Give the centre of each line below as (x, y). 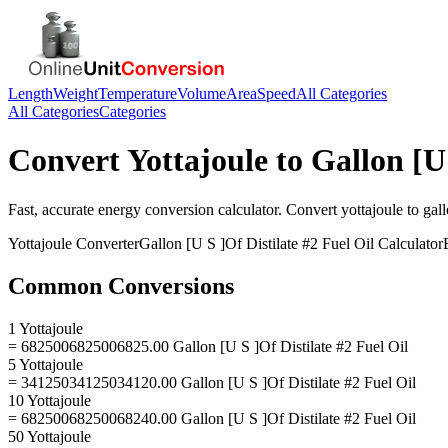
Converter (105, 243)
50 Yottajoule (49, 436)
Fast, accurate (53, 209)
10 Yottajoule (49, 400)
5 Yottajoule (45, 364)
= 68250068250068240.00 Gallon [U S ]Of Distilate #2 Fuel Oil (212, 418)
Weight (75, 93)
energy (119, 209)
